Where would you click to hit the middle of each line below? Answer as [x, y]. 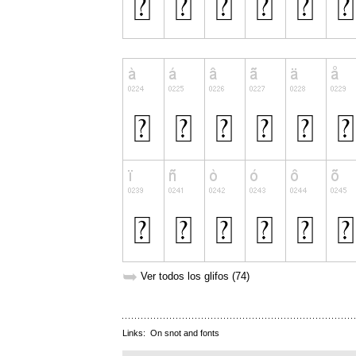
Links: [136, 333]
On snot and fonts [185, 333]
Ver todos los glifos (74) [195, 277]
